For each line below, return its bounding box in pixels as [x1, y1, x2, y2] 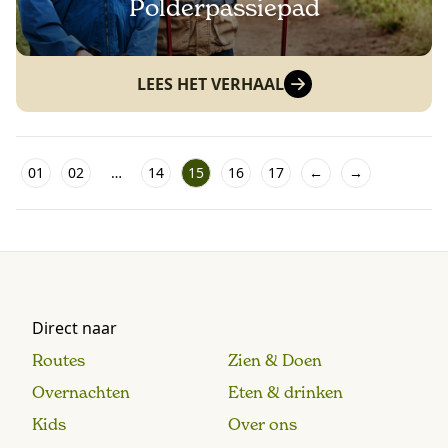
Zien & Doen [228, 350, 322, 370]
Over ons [228, 414, 297, 434]
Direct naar [32, 317, 117, 339]
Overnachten [32, 382, 130, 402]
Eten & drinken [228, 382, 343, 402]
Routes [32, 350, 85, 370]
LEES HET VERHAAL [136, 73, 284, 95]
